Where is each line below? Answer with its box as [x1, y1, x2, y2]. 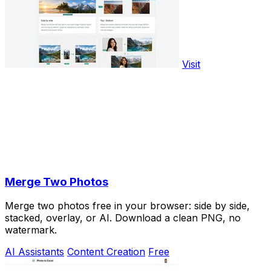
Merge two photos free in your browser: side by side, [5, 200, 250, 212]
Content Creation [67, 246, 145, 258]
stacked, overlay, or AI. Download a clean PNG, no [5, 212, 241, 224]
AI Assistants [5, 246, 64, 258]
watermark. [5, 224, 57, 237]
